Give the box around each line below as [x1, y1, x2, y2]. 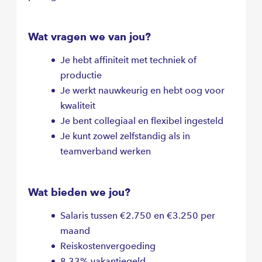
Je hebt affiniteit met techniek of [60, 54, 196, 66]
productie [60, 70, 102, 81]
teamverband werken [60, 146, 151, 157]
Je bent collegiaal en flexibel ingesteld [60, 115, 223, 127]
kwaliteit [60, 100, 95, 112]
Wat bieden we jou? [28, 186, 130, 199]
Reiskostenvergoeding [60, 240, 156, 252]
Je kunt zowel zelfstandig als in [60, 130, 190, 142]
